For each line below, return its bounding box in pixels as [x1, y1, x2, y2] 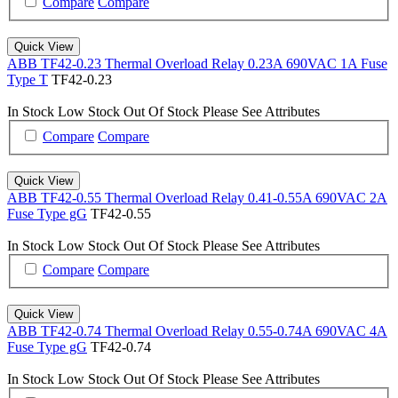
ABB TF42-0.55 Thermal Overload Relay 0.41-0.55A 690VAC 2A [7, 189, 387, 205]
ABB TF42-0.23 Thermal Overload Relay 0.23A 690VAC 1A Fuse [7, 55, 387, 71]
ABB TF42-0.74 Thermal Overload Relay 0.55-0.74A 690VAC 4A [7, 323, 387, 339]
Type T [7, 71, 48, 87]
